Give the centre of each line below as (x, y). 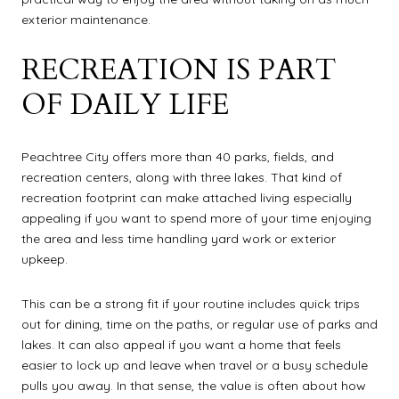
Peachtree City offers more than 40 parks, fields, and (178, 156)
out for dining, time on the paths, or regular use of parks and (199, 324)
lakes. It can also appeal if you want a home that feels (181, 344)
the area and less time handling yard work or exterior (179, 238)
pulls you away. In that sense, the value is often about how (194, 385)
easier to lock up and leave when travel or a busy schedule (195, 365)
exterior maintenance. (86, 19)
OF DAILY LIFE (125, 106)
